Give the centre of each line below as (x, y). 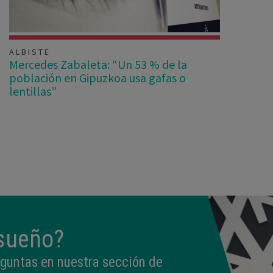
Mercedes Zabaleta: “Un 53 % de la (98, 64)
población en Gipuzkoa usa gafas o (97, 77)
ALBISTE (30, 51)
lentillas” (33, 91)
